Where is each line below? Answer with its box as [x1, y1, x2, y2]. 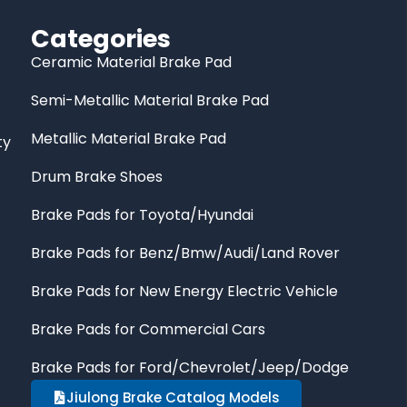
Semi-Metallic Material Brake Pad [31, 89, 270, 111]
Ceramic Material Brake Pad [31, 51, 233, 73]
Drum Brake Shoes [31, 165, 164, 187]
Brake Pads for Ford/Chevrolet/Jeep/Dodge [31, 356, 350, 378]
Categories [31, 21, 172, 55]
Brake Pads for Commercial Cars [31, 318, 266, 340]
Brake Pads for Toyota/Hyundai [31, 203, 254, 225]
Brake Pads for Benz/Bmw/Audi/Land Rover [31, 242, 341, 263]
